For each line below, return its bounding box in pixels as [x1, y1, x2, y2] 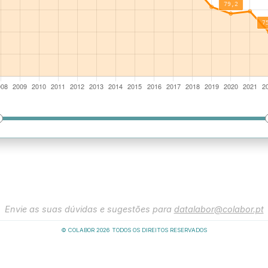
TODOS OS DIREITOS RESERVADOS [110, 227, 207, 233]
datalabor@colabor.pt [173, 204, 264, 214]
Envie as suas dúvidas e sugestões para [4, 204, 174, 214]
